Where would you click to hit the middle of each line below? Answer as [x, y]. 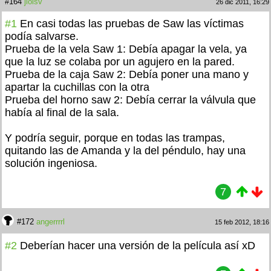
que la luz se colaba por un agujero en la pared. [120, 61]
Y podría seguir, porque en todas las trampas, [115, 138]
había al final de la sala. [62, 112]
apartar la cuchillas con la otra [77, 87]
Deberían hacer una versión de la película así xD [138, 245]
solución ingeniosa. [51, 163]
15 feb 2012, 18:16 [242, 222]
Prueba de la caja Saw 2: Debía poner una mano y [127, 74]
